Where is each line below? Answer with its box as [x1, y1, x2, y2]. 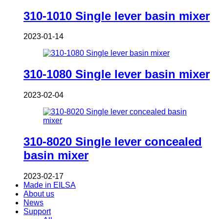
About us [23, 190, 54, 198]
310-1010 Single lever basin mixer [23, 9, 210, 22]
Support [23, 207, 51, 216]
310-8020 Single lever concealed [23, 135, 202, 149]
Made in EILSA [23, 181, 76, 190]
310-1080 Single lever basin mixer [23, 67, 210, 81]
